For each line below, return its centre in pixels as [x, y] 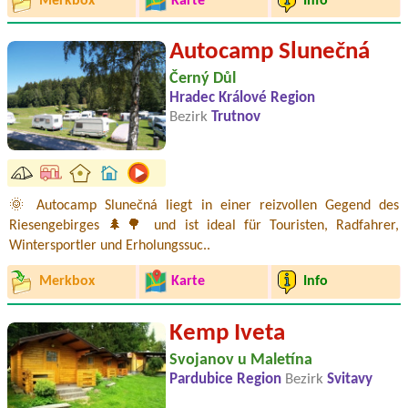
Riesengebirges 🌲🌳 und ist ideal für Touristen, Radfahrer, [204, 225]
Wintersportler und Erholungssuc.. [110, 245]
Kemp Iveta [227, 333]
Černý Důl [203, 78]
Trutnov [236, 117]
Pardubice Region [227, 379]
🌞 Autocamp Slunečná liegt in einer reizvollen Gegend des [204, 205]
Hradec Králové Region [242, 98]
